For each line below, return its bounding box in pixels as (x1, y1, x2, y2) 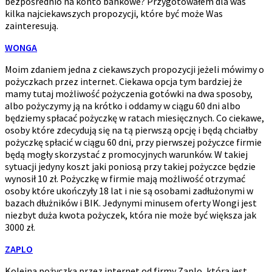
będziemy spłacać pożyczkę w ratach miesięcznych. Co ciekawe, (5, 112, 264, 124)
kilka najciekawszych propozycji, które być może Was (5, 7, 223, 20)
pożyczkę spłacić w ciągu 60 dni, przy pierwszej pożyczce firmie (5, 136, 262, 149)
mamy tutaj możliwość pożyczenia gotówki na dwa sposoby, (5, 87, 253, 100)
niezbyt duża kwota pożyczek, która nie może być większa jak (5, 209, 256, 222)
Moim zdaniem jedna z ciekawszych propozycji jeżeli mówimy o (5, 63, 264, 76)
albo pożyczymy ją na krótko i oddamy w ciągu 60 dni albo (5, 100, 240, 112)
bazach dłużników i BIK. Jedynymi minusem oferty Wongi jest (5, 197, 257, 209)
